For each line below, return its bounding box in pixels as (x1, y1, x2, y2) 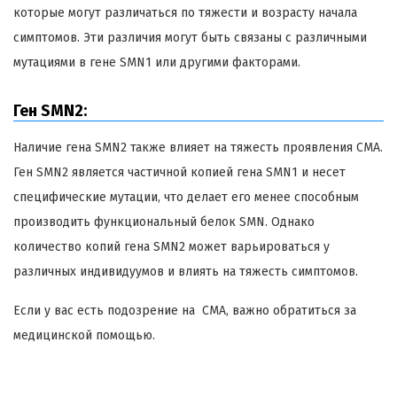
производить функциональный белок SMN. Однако (13, 214, 315, 230)
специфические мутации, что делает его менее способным (13, 189, 359, 205)
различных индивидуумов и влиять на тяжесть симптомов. (13, 263, 358, 279)
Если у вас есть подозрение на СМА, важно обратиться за (13, 302, 356, 318)
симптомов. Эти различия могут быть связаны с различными (13, 29, 367, 45)
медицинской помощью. (13, 327, 155, 343)
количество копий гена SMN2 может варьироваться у (13, 238, 330, 254)
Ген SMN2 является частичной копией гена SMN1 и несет (13, 164, 346, 180)
